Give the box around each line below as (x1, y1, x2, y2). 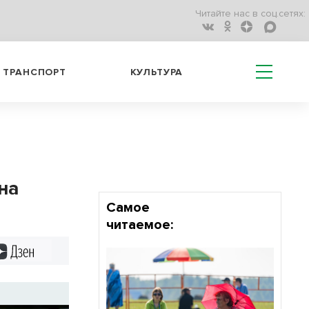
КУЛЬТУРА (130, 66, 183, 78)
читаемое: (106, 217, 173, 233)
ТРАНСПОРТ (3, 66, 66, 78)
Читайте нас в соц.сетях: (195, 8, 306, 20)
